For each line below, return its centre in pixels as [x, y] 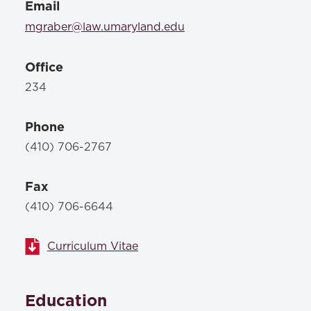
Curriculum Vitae [93, 246]
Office [44, 67]
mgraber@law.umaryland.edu [105, 27]
